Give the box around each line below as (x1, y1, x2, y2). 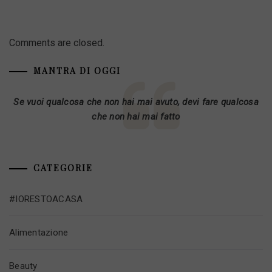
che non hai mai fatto (92, 111, 180, 122)
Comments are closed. (9, 37, 104, 49)
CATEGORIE (33, 161, 93, 174)
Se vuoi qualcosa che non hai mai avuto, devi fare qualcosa (13, 97, 259, 107)
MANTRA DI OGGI (33, 65, 121, 76)
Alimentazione (9, 226, 69, 238)
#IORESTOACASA (9, 193, 83, 205)
